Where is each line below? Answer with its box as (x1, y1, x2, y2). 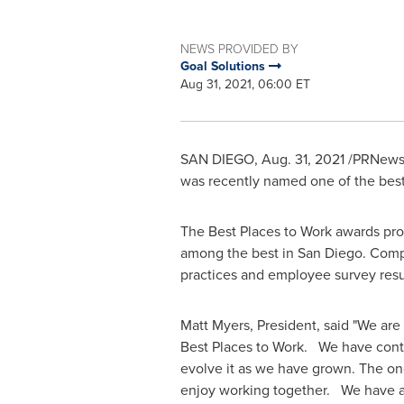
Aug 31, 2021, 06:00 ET (179, 75, 310, 94)
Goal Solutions (179, 57, 269, 76)
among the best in (179, 243, 298, 263)
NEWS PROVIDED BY (179, 40, 298, 57)
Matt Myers (179, 315, 250, 335)
